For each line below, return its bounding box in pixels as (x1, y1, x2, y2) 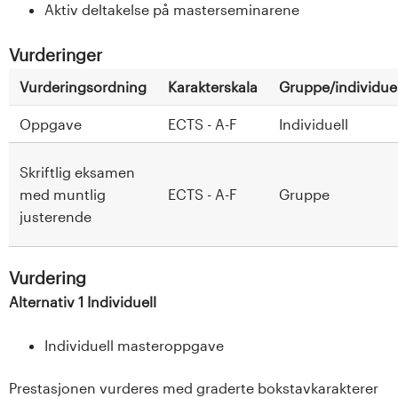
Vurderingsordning (20, 77, 147, 95)
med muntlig (20, 185, 106, 203)
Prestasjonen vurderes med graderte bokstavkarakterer (9, 378, 378, 396)
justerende (20, 207, 92, 225)
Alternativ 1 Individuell (9, 292, 156, 310)
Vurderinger (9, 44, 102, 65)
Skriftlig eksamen (20, 163, 135, 180)
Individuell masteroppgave (44, 336, 224, 354)
